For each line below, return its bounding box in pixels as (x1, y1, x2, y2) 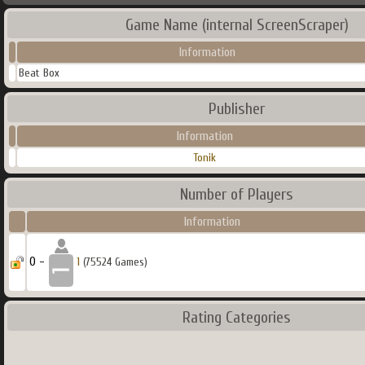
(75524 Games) (80, 255, 147, 269)
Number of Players (180, 185, 293, 204)
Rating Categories (182, 308, 291, 327)
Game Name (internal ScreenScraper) (125, 15, 349, 34)
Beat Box (19, 66, 59, 80)
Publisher (209, 99, 265, 118)
